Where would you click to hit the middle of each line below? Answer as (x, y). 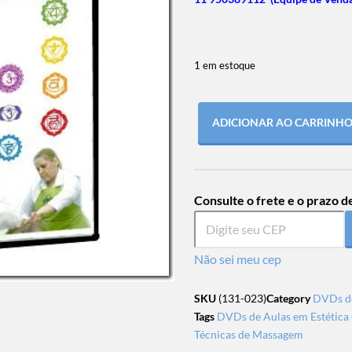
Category (288, 298)
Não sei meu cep (237, 258)
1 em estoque (224, 66)
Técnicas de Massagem (248, 334)
